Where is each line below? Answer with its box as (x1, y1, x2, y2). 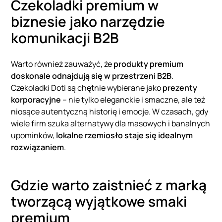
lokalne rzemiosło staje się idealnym (56, 130, 193, 141)
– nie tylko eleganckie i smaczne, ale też (61, 94, 206, 106)
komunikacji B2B (11, 28, 122, 48)
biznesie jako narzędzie (11, 12, 166, 31)
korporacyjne (11, 94, 61, 106)
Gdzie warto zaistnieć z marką (11, 175, 207, 195)
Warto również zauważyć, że (11, 58, 114, 70)
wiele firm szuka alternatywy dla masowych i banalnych (11, 118, 211, 129)
